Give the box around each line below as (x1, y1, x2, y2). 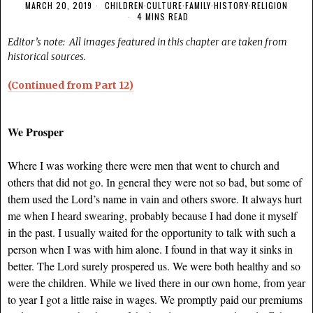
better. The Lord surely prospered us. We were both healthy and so (8, 259, 300, 274)
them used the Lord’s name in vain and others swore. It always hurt (8, 191, 302, 207)
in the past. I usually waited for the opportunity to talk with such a (8, 225, 296, 240)
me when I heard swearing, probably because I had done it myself (8, 208, 297, 224)
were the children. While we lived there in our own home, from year (8, 275, 305, 291)
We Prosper (8, 124, 64, 140)
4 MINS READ (134, 10, 189, 23)
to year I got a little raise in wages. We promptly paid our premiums (8, 292, 303, 307)
